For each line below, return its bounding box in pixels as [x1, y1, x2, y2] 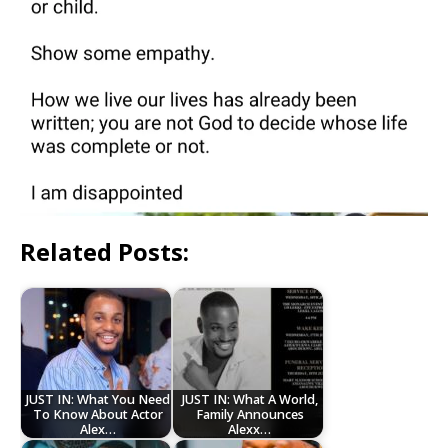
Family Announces [195, 405, 304, 423]
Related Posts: [20, 235, 189, 269]
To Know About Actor [32, 405, 163, 423]
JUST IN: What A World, [181, 390, 318, 408]
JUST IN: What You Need [25, 390, 170, 408]
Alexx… [228, 420, 272, 438]
